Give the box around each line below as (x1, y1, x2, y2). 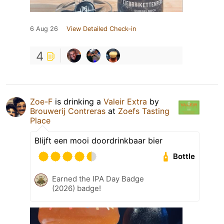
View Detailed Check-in (66, 24, 136, 32)
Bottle (173, 151, 195, 161)
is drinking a (52, 96, 103, 106)
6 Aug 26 (30, 24, 58, 32)
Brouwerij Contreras (30, 105, 105, 116)
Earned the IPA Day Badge (52, 173, 144, 183)
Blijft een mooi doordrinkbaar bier (34, 135, 162, 145)
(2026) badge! (52, 183, 101, 193)
